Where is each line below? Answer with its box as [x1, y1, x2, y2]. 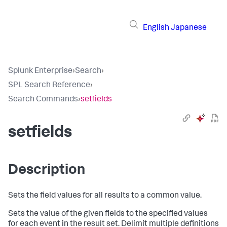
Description [8, 164, 85, 178]
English [143, 24, 169, 32]
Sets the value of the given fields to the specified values [8, 210, 208, 218]
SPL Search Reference [8, 82, 90, 90]
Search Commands [8, 96, 78, 104]
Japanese [171, 24, 207, 32]
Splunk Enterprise [8, 67, 72, 75]
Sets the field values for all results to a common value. [8, 192, 202, 200]
